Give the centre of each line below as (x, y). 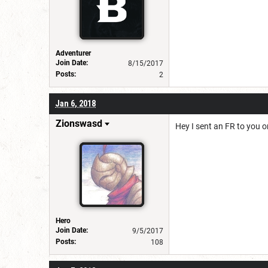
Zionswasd (79, 123)
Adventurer (73, 53)
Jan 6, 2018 (75, 103)
